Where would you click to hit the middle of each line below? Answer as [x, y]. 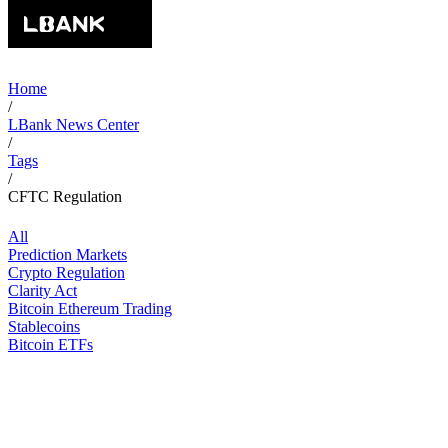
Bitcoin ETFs [50, 344]
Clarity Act [42, 290]
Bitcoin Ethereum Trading [90, 308]
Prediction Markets [67, 254]
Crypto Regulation [66, 272]
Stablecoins [44, 326]
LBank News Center [73, 124]
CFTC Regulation [65, 196]
